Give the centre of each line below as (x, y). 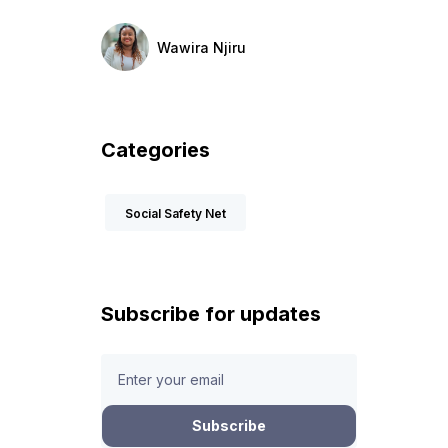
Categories (155, 150)
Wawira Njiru (201, 47)
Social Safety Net (175, 213)
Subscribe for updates (210, 314)
